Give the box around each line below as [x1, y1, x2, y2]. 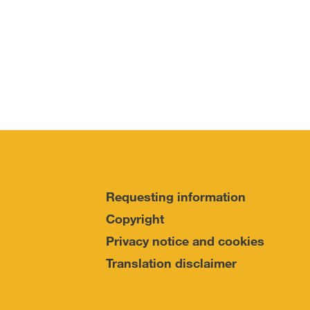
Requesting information [106, 189, 246, 204]
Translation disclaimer [106, 255, 237, 271]
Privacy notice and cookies [106, 233, 264, 248]
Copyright [106, 211, 164, 226]
